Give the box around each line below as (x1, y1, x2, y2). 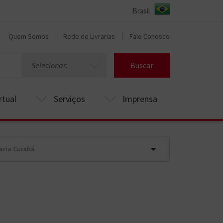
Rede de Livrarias (63, 32, 115, 41)
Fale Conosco (129, 32, 170, 41)
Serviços (54, 93, 85, 105)
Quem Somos (8, 32, 49, 41)
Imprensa (122, 93, 157, 105)
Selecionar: (31, 60, 68, 70)
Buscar (130, 60, 153, 70)
